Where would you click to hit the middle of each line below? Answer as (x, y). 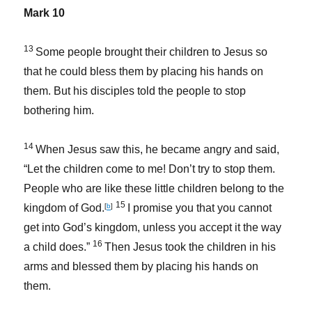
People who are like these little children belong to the (154, 188)
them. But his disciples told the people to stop (135, 91)
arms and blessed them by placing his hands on (141, 266)
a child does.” (58, 247)
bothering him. (59, 110)
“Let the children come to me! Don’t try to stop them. (150, 169)
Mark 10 (45, 13)
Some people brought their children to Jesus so (152, 52)
